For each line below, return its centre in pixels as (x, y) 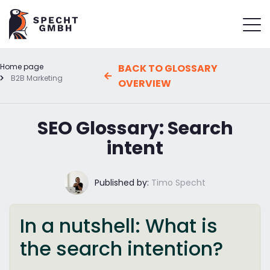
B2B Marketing (36, 78)
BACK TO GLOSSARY (168, 68)
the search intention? (121, 248)
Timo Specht (177, 182)
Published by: (122, 182)
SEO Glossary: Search (135, 128)
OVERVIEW (144, 83)
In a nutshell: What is (119, 225)
